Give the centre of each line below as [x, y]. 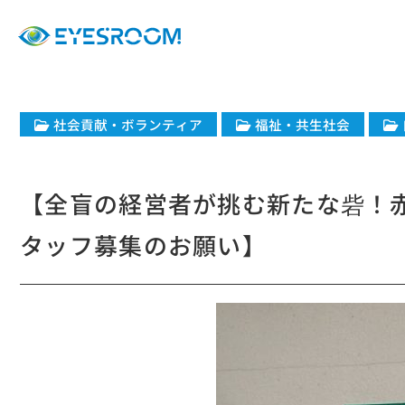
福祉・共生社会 [302, 124]
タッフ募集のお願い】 [143, 245]
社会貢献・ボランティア [128, 124]
